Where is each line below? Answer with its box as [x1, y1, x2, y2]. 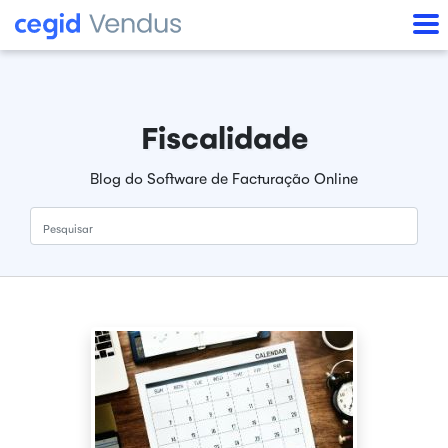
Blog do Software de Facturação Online [90, 168, 358, 187]
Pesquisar [30, 209, 96, 228]
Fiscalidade [140, 117, 308, 156]
